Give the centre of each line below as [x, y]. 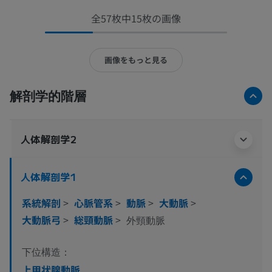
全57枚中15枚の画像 [136, 18]
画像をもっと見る [136, 60]
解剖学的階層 [48, 95]
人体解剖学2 [49, 139]
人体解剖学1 [49, 176]
